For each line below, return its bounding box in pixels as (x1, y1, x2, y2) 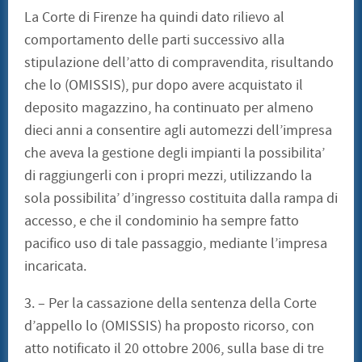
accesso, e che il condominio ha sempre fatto (24, 212, 299, 231)
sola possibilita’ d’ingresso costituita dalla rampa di (24, 189, 338, 208)
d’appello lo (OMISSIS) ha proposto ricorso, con (24, 317, 314, 336)
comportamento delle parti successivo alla (24, 31, 284, 50)
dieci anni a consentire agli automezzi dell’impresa (24, 121, 332, 141)
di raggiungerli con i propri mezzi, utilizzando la (24, 166, 312, 186)
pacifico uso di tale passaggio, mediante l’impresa (24, 234, 327, 254)
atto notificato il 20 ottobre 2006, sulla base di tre (24, 339, 324, 359)
